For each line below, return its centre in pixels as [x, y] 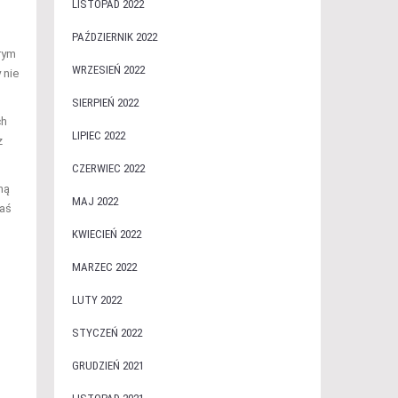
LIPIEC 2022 [98, 135]
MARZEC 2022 [104, 267]
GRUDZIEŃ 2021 [107, 366]
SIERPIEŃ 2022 [105, 103]
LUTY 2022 [96, 300]
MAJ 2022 [95, 201]
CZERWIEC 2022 [108, 168]
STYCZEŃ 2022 [107, 333]
